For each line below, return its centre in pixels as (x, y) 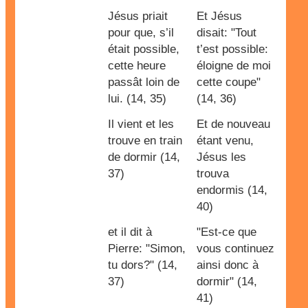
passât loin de (144, 82)
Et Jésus (219, 16)
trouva (213, 174)
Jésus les (221, 157)
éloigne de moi (234, 66)
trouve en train (145, 141)
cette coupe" (229, 82)
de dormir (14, (144, 157)
